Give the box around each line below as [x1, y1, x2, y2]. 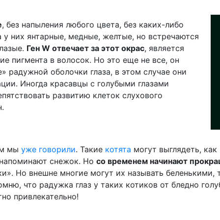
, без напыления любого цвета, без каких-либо [2, 20, 184, 29]
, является [144, 43, 184, 53]
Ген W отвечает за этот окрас [27, 43, 144, 53]
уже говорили [21, 144, 76, 154]
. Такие [76, 144, 105, 154]
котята [105, 144, 131, 154]
